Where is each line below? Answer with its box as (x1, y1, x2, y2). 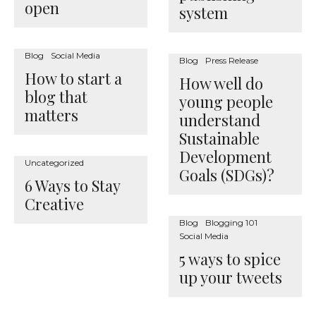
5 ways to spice (179, 248, 281, 269)
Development (179, 146, 272, 167)
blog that (25, 86, 87, 107)
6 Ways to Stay (25, 175, 120, 196)
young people (179, 91, 273, 112)
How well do (179, 73, 263, 94)
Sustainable (179, 128, 260, 149)
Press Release (205, 55, 258, 66)
